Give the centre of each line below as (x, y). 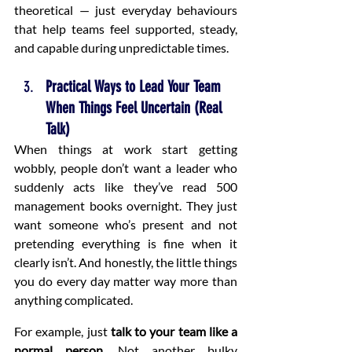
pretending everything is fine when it (126, 244)
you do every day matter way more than (126, 281)
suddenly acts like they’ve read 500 (126, 187)
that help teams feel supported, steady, (126, 29)
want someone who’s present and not (126, 225)
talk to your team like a (174, 332)
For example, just (62, 332)
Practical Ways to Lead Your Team (135, 87)
